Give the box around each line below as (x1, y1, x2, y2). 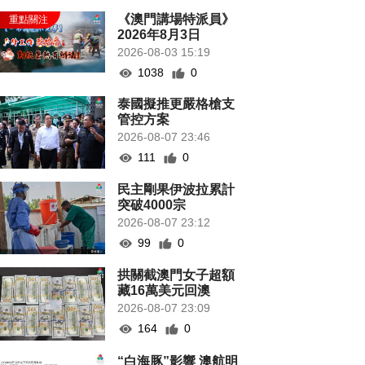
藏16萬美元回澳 (117, 284, 211, 298)
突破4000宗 (117, 198, 187, 213)
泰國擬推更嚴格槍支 (117, 97, 235, 111)
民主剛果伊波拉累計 (117, 182, 235, 197)
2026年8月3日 (117, 28, 201, 42)
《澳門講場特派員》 (117, 12, 235, 26)
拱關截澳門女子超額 (117, 268, 235, 283)
